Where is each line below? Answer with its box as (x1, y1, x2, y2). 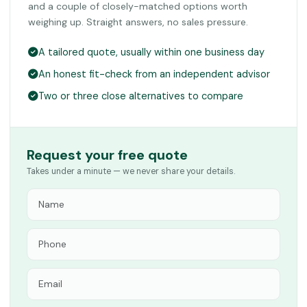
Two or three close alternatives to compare (38, 90, 243, 103)
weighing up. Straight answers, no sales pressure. (28, 16, 248, 29)
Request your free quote (27, 146, 188, 164)
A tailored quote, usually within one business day (38, 46, 265, 59)
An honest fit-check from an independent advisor (38, 68, 270, 81)
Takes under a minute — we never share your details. (27, 166, 236, 177)
